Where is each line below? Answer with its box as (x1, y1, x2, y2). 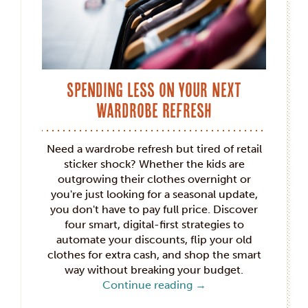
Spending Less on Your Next (67, 78, 241, 101)
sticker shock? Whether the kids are (63, 157, 245, 170)
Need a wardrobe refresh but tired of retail (46, 142, 262, 155)
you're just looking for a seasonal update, (50, 187, 258, 201)
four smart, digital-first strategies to (64, 217, 244, 231)
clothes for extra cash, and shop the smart (47, 247, 261, 261)
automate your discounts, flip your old (56, 232, 252, 246)
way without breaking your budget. (65, 263, 243, 276)
